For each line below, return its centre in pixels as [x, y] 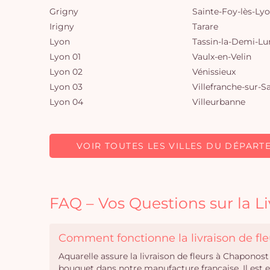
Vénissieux [214, 72]
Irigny [62, 27]
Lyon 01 [65, 57]
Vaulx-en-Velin [222, 57]
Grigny [64, 11]
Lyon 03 [66, 87]
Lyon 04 [66, 102]
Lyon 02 [66, 72]
